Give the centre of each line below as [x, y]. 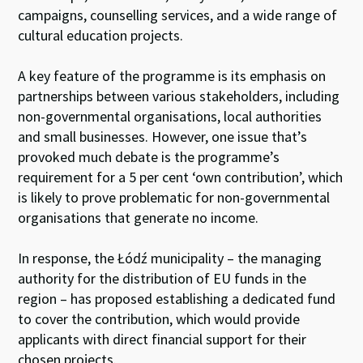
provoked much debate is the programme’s [149, 156]
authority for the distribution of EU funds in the [162, 278]
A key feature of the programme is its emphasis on [172, 75]
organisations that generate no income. [140, 217]
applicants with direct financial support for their [162, 339]
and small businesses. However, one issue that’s [163, 136]
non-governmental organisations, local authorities [170, 116]
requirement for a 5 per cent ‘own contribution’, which [181, 177]
